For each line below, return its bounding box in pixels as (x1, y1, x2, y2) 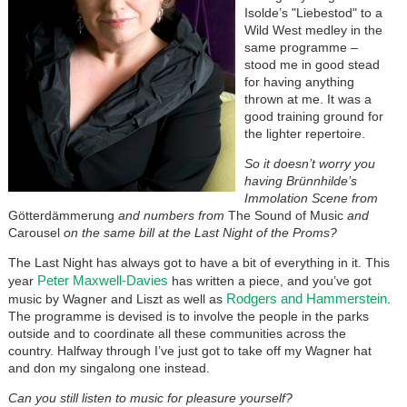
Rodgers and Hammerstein (225, 290, 387, 306)
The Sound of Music (227, 207, 343, 223)
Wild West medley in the (243, 22, 382, 37)
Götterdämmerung (7, 207, 114, 223)
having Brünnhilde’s (243, 173, 357, 188)
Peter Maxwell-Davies (36, 272, 168, 288)
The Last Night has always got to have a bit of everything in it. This (7, 254, 390, 270)
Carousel (7, 224, 60, 240)
